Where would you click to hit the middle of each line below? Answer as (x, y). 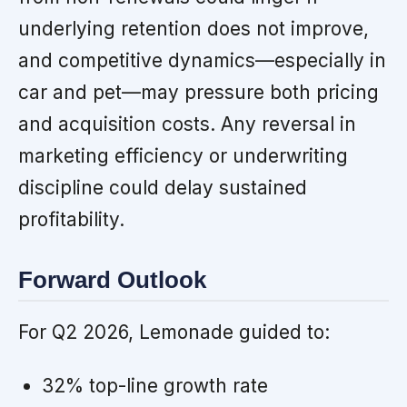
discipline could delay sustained (163, 188)
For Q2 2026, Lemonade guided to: (174, 332)
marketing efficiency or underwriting (183, 156)
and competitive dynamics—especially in (202, 61)
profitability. (71, 220)
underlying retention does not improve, (194, 29)
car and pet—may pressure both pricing (199, 93)
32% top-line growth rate (154, 385)
